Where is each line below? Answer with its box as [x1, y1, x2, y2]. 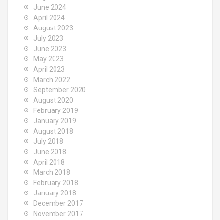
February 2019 [33, 107, 78, 115]
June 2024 [33, 3, 66, 12]
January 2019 [33, 117, 76, 125]
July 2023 [33, 34, 63, 43]
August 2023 [33, 24, 73, 32]
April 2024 [33, 14, 65, 22]
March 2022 [33, 76, 70, 84]
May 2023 [33, 55, 64, 63]
